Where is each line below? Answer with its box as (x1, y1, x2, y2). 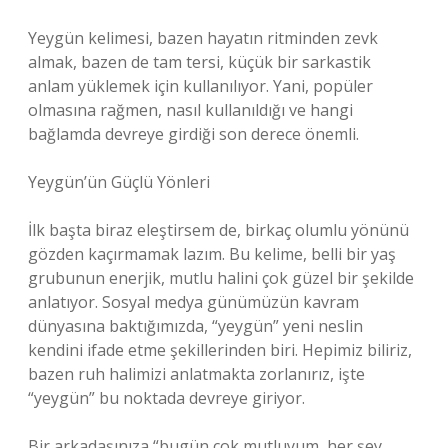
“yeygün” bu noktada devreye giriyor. (28, 387, 305, 409)
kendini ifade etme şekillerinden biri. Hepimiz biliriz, (28, 339, 412, 361)
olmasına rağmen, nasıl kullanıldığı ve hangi (28, 99, 353, 121)
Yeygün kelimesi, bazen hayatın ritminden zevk (28, 27, 378, 49)
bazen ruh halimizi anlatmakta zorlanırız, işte (28, 363, 365, 385)
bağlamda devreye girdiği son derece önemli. (28, 123, 359, 145)
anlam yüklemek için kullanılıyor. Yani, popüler (28, 75, 373, 97)
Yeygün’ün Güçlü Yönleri (28, 171, 210, 193)
